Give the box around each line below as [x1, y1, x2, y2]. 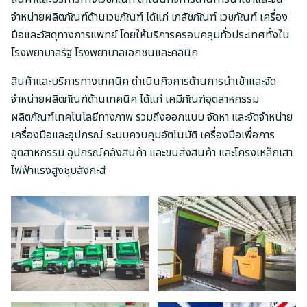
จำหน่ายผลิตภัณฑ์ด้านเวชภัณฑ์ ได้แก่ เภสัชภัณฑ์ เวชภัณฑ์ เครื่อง [11, 9, 288, 26]
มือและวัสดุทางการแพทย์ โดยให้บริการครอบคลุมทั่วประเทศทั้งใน [11, 27, 290, 44]
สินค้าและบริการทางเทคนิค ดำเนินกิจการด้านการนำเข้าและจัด [11, 73, 276, 90]
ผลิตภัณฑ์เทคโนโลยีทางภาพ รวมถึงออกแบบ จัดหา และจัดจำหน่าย [11, 109, 293, 126]
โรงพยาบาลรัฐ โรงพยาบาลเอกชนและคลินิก [11, 45, 198, 62]
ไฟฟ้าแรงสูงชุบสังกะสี [11, 162, 106, 180]
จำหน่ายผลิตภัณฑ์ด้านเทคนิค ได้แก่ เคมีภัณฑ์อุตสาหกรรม [11, 91, 259, 108]
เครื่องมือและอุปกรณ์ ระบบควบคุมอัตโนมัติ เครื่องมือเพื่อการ [11, 127, 275, 144]
